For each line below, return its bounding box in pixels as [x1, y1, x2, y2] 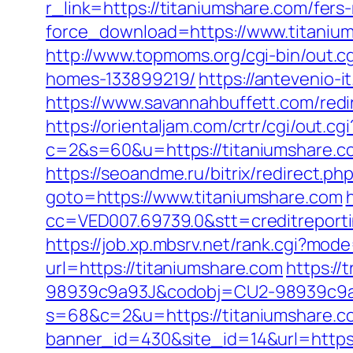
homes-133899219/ [46, 67, 196, 91]
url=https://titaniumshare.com [46, 256, 284, 280]
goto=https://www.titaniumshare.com [46, 185, 343, 209]
